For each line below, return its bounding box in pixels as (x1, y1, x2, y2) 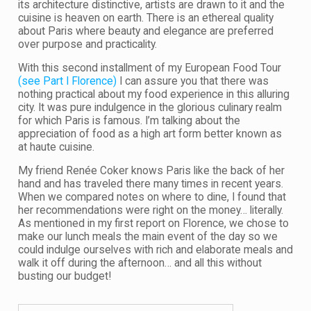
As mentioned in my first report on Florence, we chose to (18, 217, 289, 230)
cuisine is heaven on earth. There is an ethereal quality (18, 11, 274, 24)
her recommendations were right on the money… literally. (18, 203, 283, 217)
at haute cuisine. (18, 140, 94, 153)
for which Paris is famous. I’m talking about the (18, 114, 240, 127)
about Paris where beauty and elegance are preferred (18, 24, 274, 37)
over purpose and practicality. (18, 37, 157, 51)
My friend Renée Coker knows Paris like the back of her (18, 164, 285, 177)
